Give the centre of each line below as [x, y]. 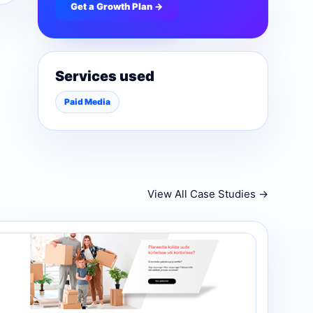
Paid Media [87, 102]
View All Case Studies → [208, 194]
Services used [105, 76]
